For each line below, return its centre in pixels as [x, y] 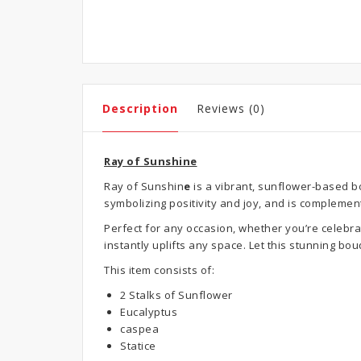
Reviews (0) [231, 108]
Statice [138, 346]
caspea [139, 329]
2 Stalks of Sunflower [176, 295]
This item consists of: [159, 270]
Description [140, 108]
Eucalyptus [149, 312]
